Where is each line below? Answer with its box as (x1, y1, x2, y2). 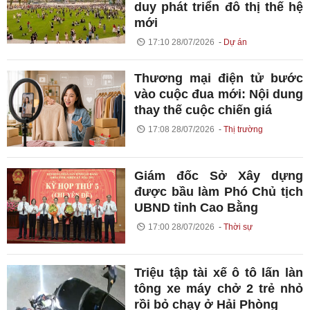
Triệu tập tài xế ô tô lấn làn (134, 266, 303, 280)
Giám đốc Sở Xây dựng (134, 168, 303, 183)
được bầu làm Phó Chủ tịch (134, 184, 303, 199)
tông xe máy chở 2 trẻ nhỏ (134, 282, 303, 296)
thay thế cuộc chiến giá (134, 103, 273, 118)
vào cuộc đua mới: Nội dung (134, 87, 303, 102)
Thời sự (223, 221, 253, 232)
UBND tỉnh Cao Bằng (134, 200, 259, 215)
